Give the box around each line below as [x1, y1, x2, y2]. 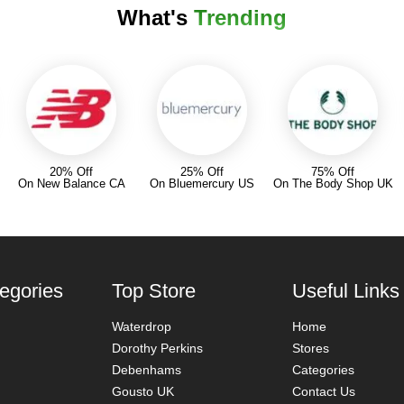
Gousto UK [112, 384, 174, 399]
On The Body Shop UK [272, 177, 393, 190]
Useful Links [292, 280, 399, 302]
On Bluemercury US [150, 177, 254, 190]
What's [117, 5, 194, 30]
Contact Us [292, 384, 355, 399]
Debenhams [112, 363, 181, 377]
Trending [194, 5, 287, 30]
